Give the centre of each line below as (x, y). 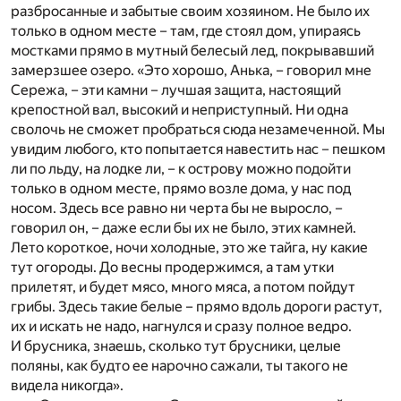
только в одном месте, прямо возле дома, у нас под (181, 189)
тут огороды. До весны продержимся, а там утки (172, 268)
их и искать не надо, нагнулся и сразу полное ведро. (181, 327)
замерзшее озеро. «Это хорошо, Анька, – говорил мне (191, 71)
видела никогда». (67, 386)
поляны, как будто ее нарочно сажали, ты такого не (179, 366)
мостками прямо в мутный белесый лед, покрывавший (192, 51)
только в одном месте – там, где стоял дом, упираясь (186, 31)
